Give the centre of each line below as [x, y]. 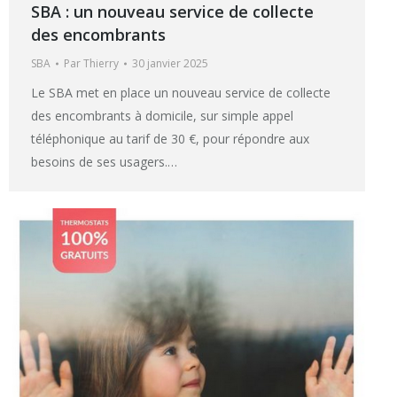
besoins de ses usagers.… [104, 161]
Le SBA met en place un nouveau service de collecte [181, 92]
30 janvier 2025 [170, 63]
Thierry [101, 63]
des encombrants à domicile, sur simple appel [162, 115]
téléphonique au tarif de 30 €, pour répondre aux [170, 138]
